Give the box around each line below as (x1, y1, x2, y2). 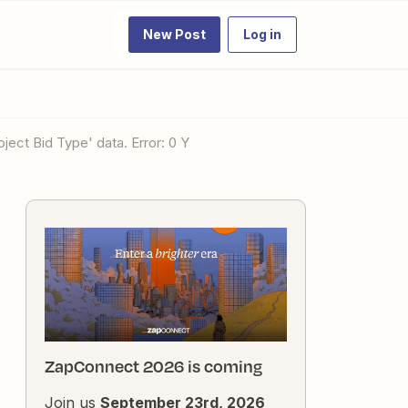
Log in (243, 26, 281, 42)
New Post (143, 26, 206, 42)
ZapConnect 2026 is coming (45, 354, 262, 379)
